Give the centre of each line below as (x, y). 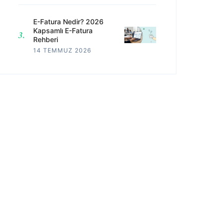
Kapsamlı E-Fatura (63, 30)
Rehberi (46, 39)
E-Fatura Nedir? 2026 (68, 21)
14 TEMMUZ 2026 (62, 50)
